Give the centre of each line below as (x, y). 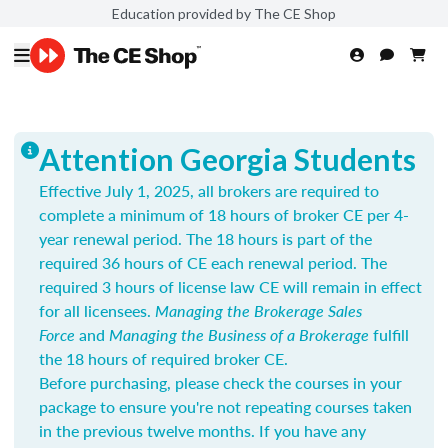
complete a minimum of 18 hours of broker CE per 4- (224, 214)
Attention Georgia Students (227, 159)
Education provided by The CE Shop (224, 13)
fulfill (389, 334)
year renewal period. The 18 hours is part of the (205, 238)
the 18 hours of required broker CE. (163, 358)
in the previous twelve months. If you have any (202, 430)
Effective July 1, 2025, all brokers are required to (209, 190)
